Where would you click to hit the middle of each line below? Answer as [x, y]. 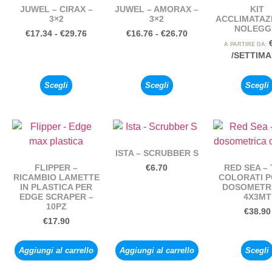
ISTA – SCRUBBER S [157, 153]
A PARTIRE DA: [246, 44]
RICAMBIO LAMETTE [56, 177]
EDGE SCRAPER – [56, 196]
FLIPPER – [56, 167]
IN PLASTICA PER [56, 187]
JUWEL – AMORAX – [157, 9]
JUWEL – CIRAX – [56, 9]
